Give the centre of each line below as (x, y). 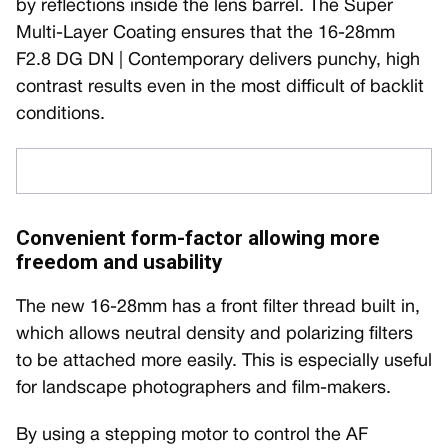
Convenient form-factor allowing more (198, 237)
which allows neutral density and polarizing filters (214, 334)
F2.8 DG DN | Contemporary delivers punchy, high (218, 60)
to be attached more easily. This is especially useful (224, 361)
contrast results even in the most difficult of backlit (220, 87)
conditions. (60, 114)
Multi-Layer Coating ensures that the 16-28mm (205, 33)
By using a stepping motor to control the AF (192, 435)
